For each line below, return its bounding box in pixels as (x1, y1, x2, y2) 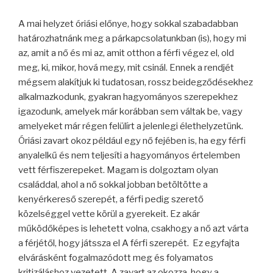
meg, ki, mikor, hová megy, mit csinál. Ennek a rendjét (18, 62, 234, 73)
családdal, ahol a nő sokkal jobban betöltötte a (18, 179, 208, 190)
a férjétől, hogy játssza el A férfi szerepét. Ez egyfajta (18, 237, 239, 249)
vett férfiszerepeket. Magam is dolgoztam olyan (18, 164, 218, 175)
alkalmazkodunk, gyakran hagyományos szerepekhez (18, 91, 238, 102)
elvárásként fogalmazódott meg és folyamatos (18, 252, 213, 263)
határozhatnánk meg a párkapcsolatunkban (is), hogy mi (18, 32, 246, 44)
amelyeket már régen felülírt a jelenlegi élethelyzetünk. (18, 120, 243, 132)
